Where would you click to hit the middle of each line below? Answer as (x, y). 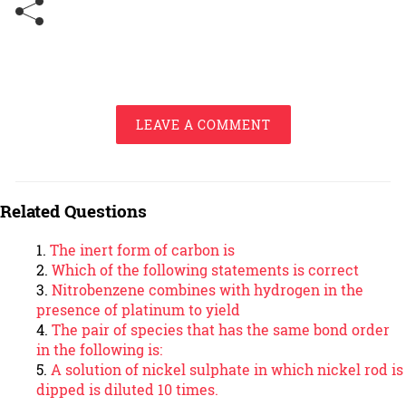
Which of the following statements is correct (205, 269)
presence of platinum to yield (138, 309)
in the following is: (99, 349)
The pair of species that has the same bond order (221, 329)
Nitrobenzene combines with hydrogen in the (208, 289)
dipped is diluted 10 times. (127, 389)
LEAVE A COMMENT (203, 125)
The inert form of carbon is (142, 249)
